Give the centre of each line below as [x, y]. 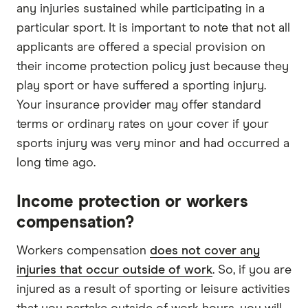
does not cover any [205, 251]
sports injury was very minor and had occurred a [153, 144]
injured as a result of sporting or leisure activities [153, 290]
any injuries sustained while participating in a [141, 9]
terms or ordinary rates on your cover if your [143, 125]
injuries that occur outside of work [114, 271]
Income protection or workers [132, 202]
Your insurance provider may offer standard [139, 106]
